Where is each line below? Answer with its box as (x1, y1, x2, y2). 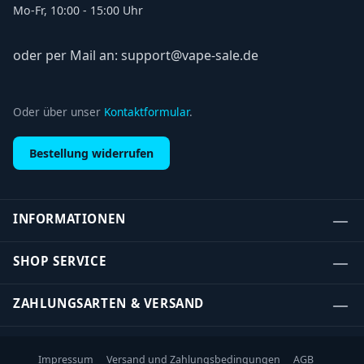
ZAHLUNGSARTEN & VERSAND (13, 295, 204, 311)
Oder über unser (13, 104, 104, 119)
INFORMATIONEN (13, 210, 126, 227)
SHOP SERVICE (13, 253, 107, 269)
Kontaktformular (104, 104, 189, 119)
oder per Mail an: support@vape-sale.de (13, 46, 258, 64)
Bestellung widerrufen (29, 145, 154, 161)
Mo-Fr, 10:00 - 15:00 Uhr (13, 2, 143, 18)
